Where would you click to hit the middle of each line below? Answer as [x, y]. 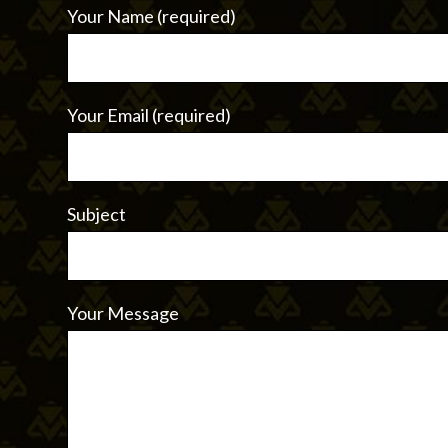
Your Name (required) [151, 15]
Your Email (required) [149, 114]
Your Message [123, 312]
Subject [96, 213]
